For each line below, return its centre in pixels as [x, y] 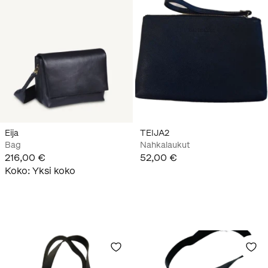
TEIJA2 [155, 133]
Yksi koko [54, 170]
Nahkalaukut [165, 145]
